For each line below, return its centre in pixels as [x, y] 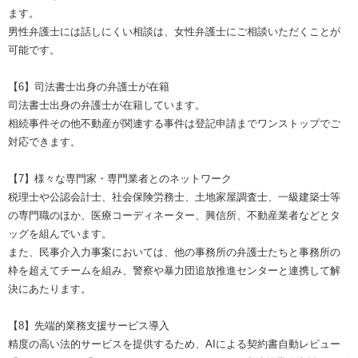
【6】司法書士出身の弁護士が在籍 [89, 86]
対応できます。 [44, 141]
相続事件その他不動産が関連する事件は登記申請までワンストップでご [174, 123]
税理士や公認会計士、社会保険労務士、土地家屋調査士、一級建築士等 [174, 197]
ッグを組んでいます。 [60, 233]
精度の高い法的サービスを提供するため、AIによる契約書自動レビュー [174, 344]
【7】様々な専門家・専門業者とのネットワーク [120, 178]
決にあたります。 [50, 288]
